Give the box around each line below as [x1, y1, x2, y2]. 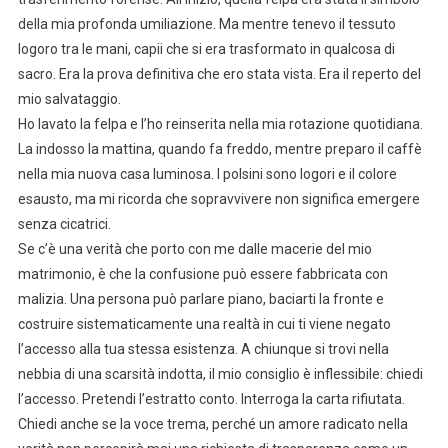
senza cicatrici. [17, 215, 111, 232]
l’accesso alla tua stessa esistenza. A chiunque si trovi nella [17, 340, 389, 357]
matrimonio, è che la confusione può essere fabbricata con [17, 265, 388, 282]
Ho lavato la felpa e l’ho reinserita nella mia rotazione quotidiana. [17, 115, 423, 132]
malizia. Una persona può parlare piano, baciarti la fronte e [17, 290, 384, 307]
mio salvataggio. [17, 90, 121, 107]
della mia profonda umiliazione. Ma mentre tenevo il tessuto [17, 15, 396, 32]
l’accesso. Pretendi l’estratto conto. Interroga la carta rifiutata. [17, 390, 405, 407]
